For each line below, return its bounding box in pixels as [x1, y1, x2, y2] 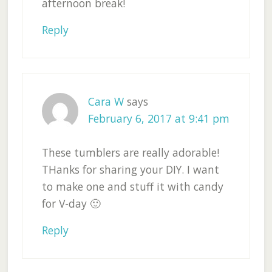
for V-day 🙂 [41, 196, 101, 211]
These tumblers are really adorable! [41, 145, 219, 160]
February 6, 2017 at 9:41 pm [87, 111, 229, 126]
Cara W [87, 94, 124, 109]
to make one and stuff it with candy [41, 179, 223, 194]
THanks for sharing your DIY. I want [41, 162, 219, 177]
